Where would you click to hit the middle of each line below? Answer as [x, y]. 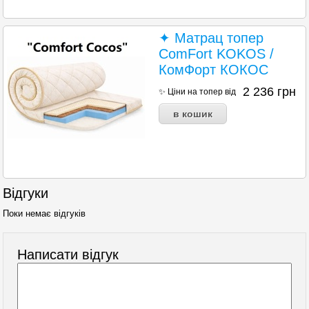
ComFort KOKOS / [217, 54]
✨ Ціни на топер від [198, 92]
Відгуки [26, 193]
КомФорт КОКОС [214, 70]
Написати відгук [68, 255]
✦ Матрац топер [211, 38]
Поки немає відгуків [44, 214]
